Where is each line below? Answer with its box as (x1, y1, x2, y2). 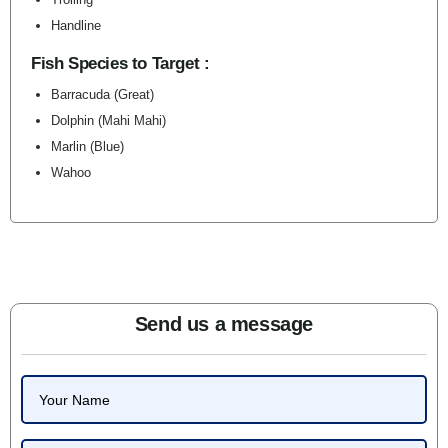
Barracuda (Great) (51, 87, 154, 102)
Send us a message (134, 313, 314, 335)
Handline (51, 18, 101, 33)
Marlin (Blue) (51, 139, 124, 154)
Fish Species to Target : (31, 54, 210, 73)
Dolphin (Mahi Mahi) (51, 113, 166, 128)
